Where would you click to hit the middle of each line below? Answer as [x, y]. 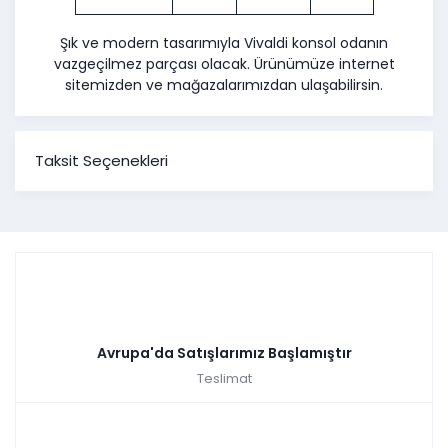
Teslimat [224, 378]
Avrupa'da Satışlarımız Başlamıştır [224, 352]
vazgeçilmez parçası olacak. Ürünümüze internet [224, 64]
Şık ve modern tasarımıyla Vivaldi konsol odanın [224, 43]
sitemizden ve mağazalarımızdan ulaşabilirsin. [224, 85]
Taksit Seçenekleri [101, 161]
